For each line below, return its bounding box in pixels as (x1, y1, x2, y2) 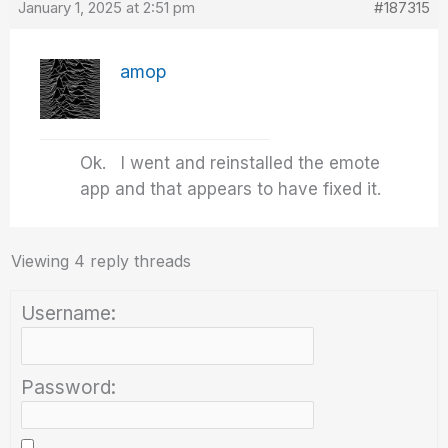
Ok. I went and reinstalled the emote (80, 153, 381, 173)
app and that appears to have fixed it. (80, 179, 382, 199)
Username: (21, 302, 117, 325)
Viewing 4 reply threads (11, 251, 192, 271)
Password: (21, 376, 117, 399)
